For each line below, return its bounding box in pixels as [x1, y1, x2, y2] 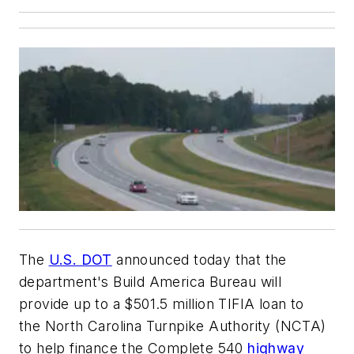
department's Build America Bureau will [19, 273, 282, 290]
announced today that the [111, 250, 287, 268]
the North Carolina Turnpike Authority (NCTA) [19, 317, 326, 334]
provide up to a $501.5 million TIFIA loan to [19, 295, 304, 312]
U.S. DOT [48, 250, 112, 268]
